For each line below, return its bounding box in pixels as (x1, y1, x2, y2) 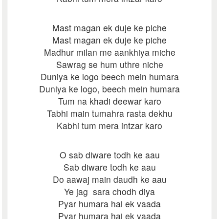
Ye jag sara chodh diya (64, 185, 155, 197)
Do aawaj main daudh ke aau (52, 173, 167, 185)
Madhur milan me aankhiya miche (44, 46, 175, 58)
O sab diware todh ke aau (59, 149, 160, 161)
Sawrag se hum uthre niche (56, 58, 163, 70)
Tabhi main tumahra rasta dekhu (46, 107, 173, 119)
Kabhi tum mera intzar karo (57, 119, 162, 131)
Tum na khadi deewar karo (58, 95, 161, 107)
